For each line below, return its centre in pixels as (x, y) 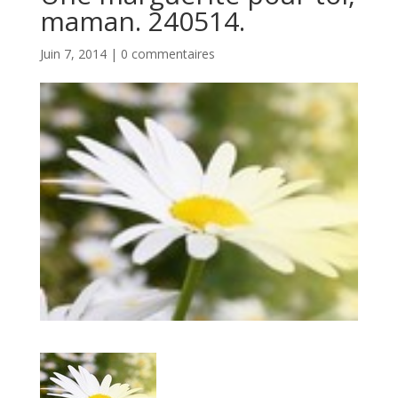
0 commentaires (167, 54)
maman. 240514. (142, 21)
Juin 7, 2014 (73, 54)
